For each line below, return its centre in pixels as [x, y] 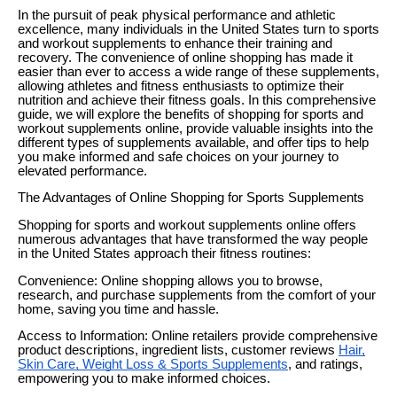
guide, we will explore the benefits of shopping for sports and [191, 114]
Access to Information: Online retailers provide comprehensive [198, 336]
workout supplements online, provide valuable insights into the [195, 128]
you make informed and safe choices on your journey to [178, 156]
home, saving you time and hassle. [118, 309]
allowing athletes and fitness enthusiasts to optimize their [181, 86]
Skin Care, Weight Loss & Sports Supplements [153, 365]
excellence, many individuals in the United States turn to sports [198, 29]
